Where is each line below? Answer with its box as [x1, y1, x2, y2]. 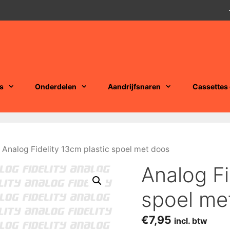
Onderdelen [35, 82, 77, 91]
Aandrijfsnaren [108, 82, 161, 91]
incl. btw [174, 216, 207, 226]
